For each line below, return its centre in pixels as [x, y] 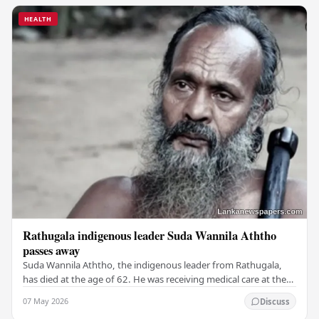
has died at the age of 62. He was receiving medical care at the [155, 279]
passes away [52, 251]
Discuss [274, 301]
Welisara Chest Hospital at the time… [101, 294]
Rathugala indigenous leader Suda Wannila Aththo [150, 236]
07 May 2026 [46, 301]
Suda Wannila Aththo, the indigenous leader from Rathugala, [153, 265]
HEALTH [38, 19]
